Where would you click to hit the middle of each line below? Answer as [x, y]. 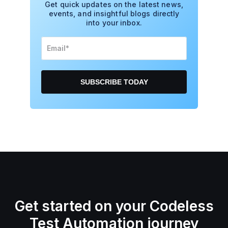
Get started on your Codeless [114, 206]
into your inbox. [114, 23]
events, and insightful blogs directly [114, 14]
